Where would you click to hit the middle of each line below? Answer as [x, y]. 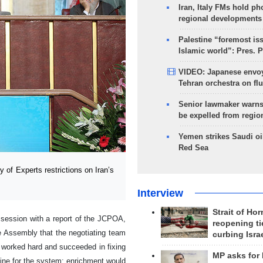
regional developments [220, 18]
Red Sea [193, 148]
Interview [160, 193]
